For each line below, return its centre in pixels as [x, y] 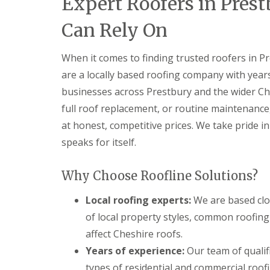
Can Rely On [115, 30]
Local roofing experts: [138, 200]
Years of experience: [135, 251]
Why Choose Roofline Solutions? [160, 176]
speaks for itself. [99, 142]
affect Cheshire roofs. [134, 234]
